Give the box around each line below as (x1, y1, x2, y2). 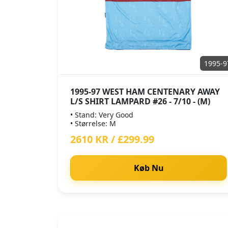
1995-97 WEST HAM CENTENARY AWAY (70, 86, 220, 97)
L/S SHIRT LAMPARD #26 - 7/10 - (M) (70, 96, 210, 107)
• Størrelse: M (70, 119, 116, 128)
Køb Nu (133, 162, 164, 174)
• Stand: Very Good (70, 110, 133, 120)
